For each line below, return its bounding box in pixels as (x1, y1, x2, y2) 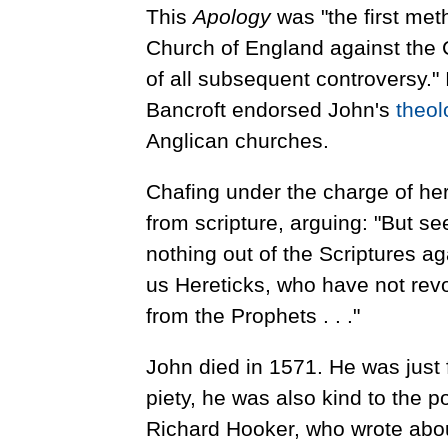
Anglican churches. (145, 129, 329, 153)
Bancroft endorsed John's (145, 98, 396, 122)
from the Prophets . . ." (145, 304, 360, 328)
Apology (192, 5, 271, 29)
